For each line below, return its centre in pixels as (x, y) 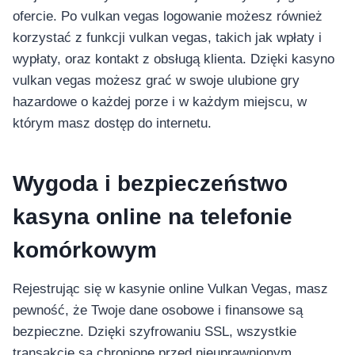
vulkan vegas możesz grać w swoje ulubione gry (156, 81)
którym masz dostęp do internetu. (112, 124)
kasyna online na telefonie (153, 217)
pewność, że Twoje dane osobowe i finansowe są (158, 311)
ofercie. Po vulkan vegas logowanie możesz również (168, 17)
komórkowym (85, 250)
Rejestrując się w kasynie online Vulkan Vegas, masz (170, 289)
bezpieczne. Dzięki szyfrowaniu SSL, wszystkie (155, 332)
